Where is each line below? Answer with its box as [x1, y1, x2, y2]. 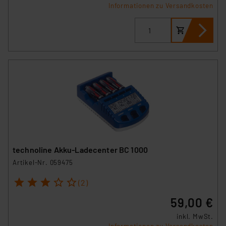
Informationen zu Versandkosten [108, 2, 213, 10]
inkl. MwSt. [177, 212, 213, 221]
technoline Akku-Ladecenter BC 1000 [13, 144, 148, 154]
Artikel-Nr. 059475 [13, 158, 73, 166]
